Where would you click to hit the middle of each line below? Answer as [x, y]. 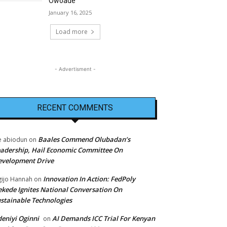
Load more [71, 31]
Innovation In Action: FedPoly [89, 179]
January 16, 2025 [70, 12]
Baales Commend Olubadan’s [84, 139]
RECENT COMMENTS [75, 107]
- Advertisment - [75, 69]
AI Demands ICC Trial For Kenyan [104, 218]
